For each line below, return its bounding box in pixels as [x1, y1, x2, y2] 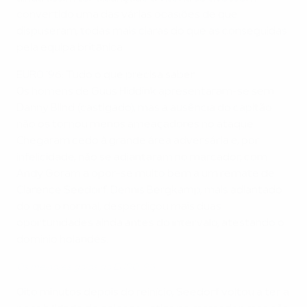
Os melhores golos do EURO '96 [16, 263, 155, 273]
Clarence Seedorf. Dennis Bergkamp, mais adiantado [16, 186, 282, 196]
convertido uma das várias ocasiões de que [16, 10, 238, 21]
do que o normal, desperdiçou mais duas [16, 202, 221, 212]
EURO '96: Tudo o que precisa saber [16, 71, 195, 81]
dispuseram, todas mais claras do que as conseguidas [16, 27, 287, 37]
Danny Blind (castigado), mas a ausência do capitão [16, 103, 272, 114]
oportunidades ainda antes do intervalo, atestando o [16, 219, 284, 229]
